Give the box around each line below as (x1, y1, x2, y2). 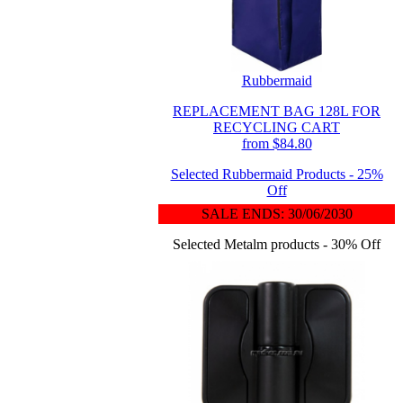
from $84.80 (241, 136, 312, 151)
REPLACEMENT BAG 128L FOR (173, 103, 381, 119)
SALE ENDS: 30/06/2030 (201, 206, 353, 221)
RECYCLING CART (213, 120, 340, 135)
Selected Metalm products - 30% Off (173, 237, 381, 252)
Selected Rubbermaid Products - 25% (170, 166, 383, 182)
